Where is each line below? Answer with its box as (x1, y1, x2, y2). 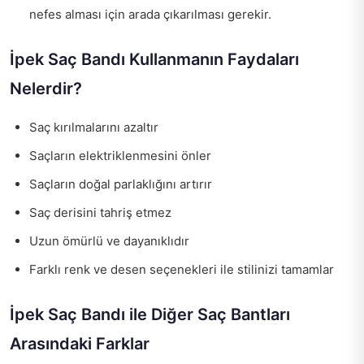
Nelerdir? (10, 78, 82, 98)
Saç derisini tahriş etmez (29, 204, 171, 220)
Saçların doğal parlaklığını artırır (29, 175, 212, 192)
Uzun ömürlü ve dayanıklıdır (29, 232, 189, 249)
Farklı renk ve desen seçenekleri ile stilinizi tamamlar (29, 261, 334, 277)
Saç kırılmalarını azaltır (29, 119, 158, 135)
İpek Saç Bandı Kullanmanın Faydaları (10, 49, 299, 69)
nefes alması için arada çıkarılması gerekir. (29, 6, 271, 22)
